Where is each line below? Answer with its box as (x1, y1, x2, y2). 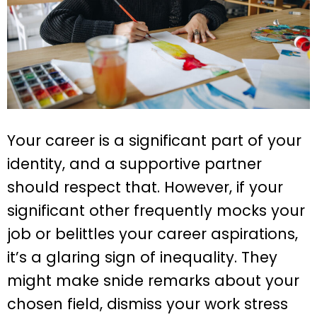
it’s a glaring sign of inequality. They (7, 247, 277, 268)
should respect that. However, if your (7, 177, 283, 198)
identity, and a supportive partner (7, 154, 262, 175)
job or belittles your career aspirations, (7, 224, 298, 245)
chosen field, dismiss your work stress (7, 294, 288, 315)
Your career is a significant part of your (7, 130, 301, 151)
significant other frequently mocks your (7, 200, 305, 221)
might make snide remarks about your (7, 270, 299, 292)
